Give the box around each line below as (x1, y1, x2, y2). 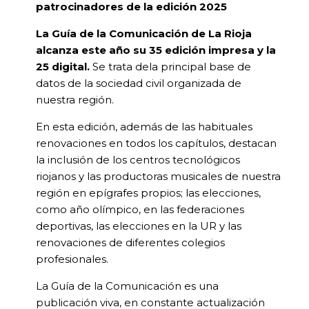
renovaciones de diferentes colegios (36, 236, 226, 250)
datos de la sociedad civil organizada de (36, 77, 242, 90)
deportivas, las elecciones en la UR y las (36, 219, 242, 233)
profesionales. (36, 252, 109, 266)
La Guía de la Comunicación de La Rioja (36, 27, 252, 41)
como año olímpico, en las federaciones (36, 203, 245, 217)
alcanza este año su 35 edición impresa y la (36, 43, 277, 57)
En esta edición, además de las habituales (36, 120, 253, 134)
